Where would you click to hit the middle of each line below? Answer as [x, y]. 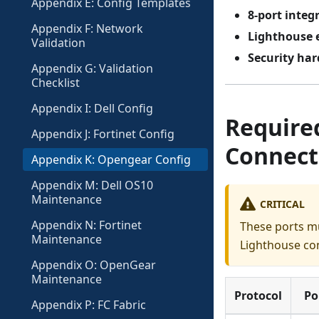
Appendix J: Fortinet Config [103, 134]
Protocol [258, 296]
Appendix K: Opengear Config [111, 159]
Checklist [56, 83]
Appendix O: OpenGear [94, 265]
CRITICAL [282, 204]
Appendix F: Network [87, 28]
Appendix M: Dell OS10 [92, 185]
